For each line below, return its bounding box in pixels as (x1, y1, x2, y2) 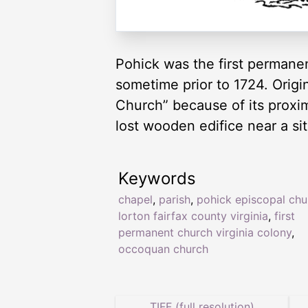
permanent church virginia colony (118, 225, 291, 240)
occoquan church (118, 242, 208, 256)
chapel (118, 192, 153, 207)
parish (159, 192, 190, 207)
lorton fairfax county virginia (118, 209, 268, 223)
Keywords (118, 168, 196, 189)
